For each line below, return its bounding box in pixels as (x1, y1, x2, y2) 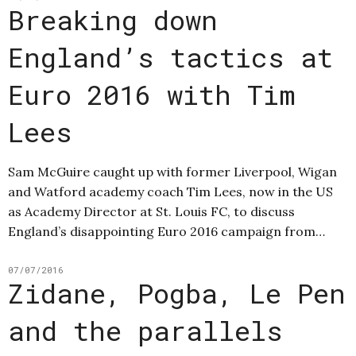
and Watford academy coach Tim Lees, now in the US (8, 184, 333, 200)
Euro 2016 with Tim (8, 76, 296, 113)
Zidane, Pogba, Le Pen (8, 275, 346, 311)
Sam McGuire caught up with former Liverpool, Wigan (8, 164, 337, 180)
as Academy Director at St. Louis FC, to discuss (8, 203, 295, 220)
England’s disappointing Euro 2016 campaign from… (8, 223, 325, 240)
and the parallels (8, 312, 283, 349)
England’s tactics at (8, 39, 333, 75)
